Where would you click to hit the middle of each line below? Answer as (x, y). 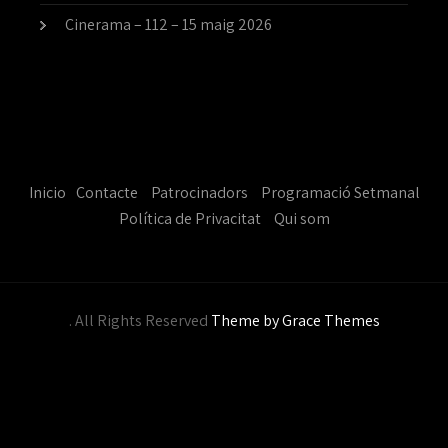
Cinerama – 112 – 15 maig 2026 (168, 24)
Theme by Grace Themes (295, 320)
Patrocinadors (199, 192)
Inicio (47, 192)
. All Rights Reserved (139, 320)
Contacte (106, 192)
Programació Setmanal (340, 192)
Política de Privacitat (189, 218)
